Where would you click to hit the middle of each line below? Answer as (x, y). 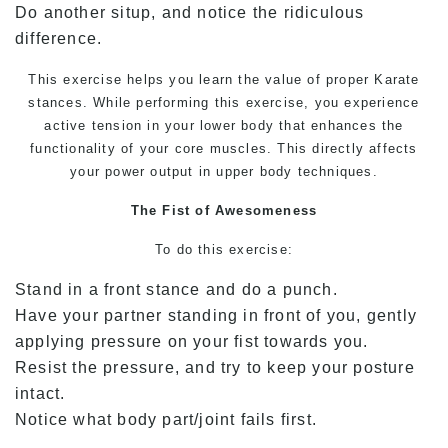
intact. (40, 393)
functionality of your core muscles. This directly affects (224, 148)
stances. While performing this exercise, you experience (224, 102)
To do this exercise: (224, 249)
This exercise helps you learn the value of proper (201, 79)
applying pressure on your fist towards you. (192, 341)
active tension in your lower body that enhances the (224, 125)
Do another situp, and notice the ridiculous (190, 12)
